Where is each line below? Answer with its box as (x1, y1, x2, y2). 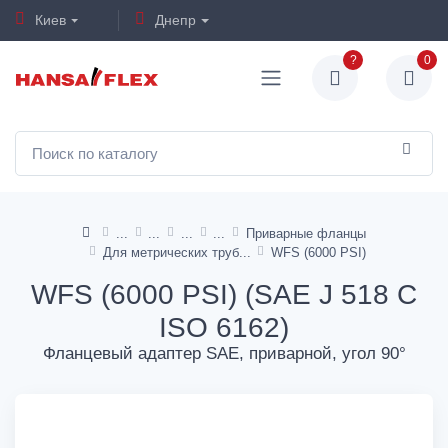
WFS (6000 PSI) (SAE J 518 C (31, 278, 417, 310)
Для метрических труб (102, 244, 239, 260)
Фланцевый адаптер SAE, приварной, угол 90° (42, 343, 406, 363)
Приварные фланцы (246, 225, 367, 241)
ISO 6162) (159, 311, 289, 343)
